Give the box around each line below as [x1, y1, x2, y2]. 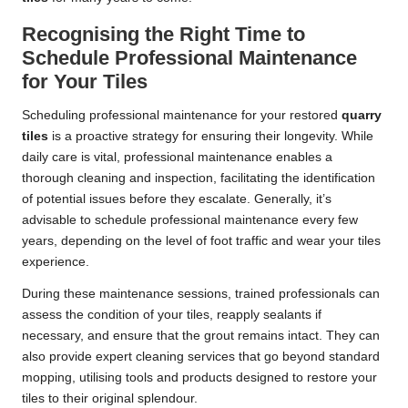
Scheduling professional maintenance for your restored [22, 107, 342, 122]
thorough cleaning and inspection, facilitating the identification [22, 170, 375, 185]
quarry [342, 107, 382, 122]
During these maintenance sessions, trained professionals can [22, 286, 380, 301]
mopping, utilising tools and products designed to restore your [22, 370, 377, 384]
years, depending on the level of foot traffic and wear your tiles [22, 233, 381, 248]
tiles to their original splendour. [22, 391, 198, 405]
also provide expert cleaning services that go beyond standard [22, 349, 380, 363]
